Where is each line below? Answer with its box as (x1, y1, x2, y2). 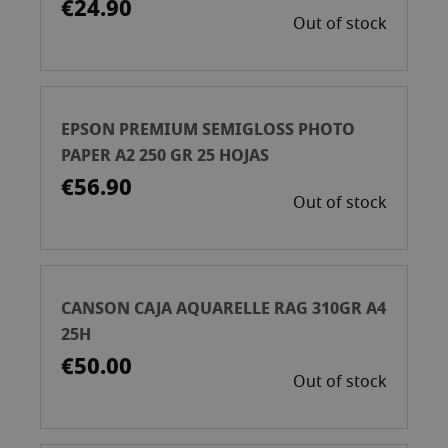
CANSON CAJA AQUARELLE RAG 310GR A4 (61, 295, 386, 321)
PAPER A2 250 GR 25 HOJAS (61, 142, 269, 168)
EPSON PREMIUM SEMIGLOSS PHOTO (61, 116, 355, 142)
